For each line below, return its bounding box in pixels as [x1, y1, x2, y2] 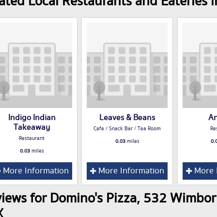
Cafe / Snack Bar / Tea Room [93, 125, 161, 133]
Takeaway [14, 122, 50, 134]
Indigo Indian [8, 112, 56, 124]
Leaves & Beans [99, 112, 155, 124]
